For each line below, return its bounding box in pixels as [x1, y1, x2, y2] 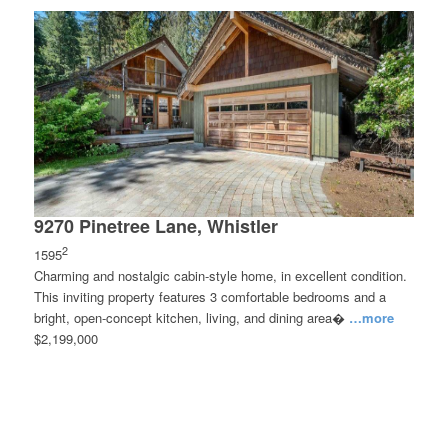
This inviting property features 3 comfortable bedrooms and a [33, 286, 386, 306]
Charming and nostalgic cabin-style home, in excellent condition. [33, 265, 407, 285]
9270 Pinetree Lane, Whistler [33, 212, 278, 239]
